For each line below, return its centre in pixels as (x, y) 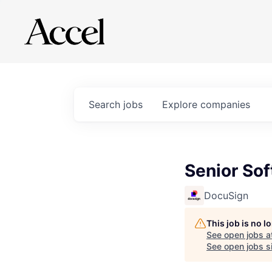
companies (225, 104)
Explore (181, 104)
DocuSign (226, 195)
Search (106, 104)
